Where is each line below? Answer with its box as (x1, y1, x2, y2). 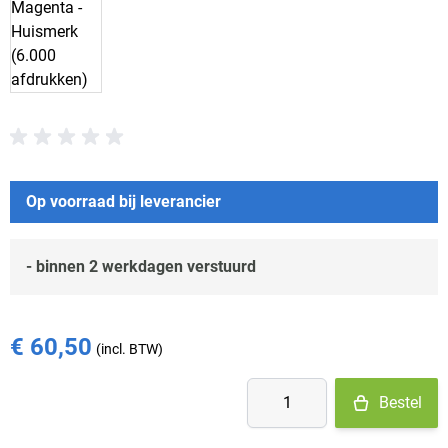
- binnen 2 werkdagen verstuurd (26, 257, 256, 276)
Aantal (246, 379, 292, 398)
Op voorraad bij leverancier (26, 192, 221, 211)
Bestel (379, 393, 422, 412)
